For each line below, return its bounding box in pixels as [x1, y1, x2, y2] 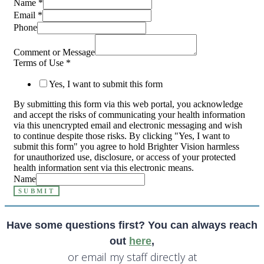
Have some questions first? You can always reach [6, 219, 258, 231]
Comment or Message [14, 47, 95, 57]
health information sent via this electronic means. [14, 162, 194, 173]
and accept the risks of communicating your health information [14, 109, 245, 120]
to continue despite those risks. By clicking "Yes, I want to [14, 130, 230, 141]
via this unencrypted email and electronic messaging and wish [14, 120, 242, 130]
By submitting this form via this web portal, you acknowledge [14, 98, 243, 109]
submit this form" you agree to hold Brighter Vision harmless [14, 141, 239, 151]
